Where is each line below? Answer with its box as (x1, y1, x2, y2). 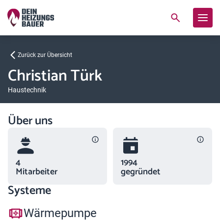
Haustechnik (8, 86, 46, 94)
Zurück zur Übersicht (18, 52, 72, 58)
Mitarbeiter (16, 165, 57, 179)
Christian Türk (8, 63, 102, 89)
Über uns (8, 111, 53, 131)
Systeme (8, 181, 51, 200)
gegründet (121, 165, 161, 179)
